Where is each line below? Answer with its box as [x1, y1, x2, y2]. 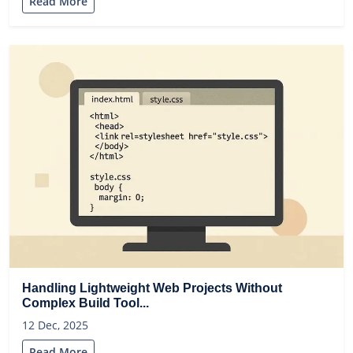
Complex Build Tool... [22, 295, 149, 310]
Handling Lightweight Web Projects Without [22, 281, 282, 295]
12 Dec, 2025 [22, 317, 88, 333]
